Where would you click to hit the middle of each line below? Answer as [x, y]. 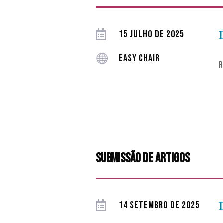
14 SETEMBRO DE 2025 [160, 205]
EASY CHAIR [140, 58]
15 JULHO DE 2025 [152, 34]
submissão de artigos [143, 159]
